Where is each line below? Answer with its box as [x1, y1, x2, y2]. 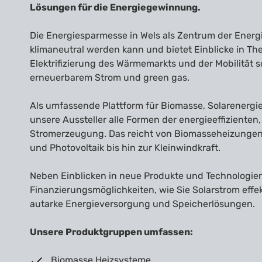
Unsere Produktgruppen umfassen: [30, 226, 193, 237]
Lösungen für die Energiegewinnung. [30, 1, 201, 13]
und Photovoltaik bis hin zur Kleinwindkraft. [30, 142, 220, 153]
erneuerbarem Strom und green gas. [30, 71, 189, 83]
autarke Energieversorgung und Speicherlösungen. [30, 198, 255, 209]
